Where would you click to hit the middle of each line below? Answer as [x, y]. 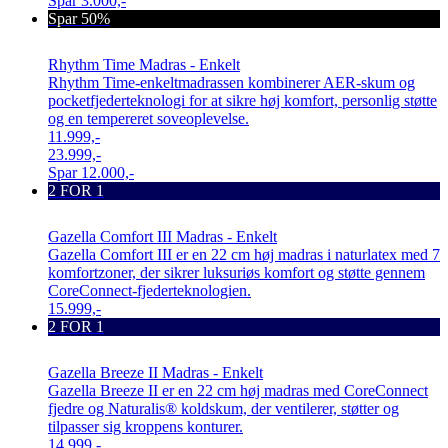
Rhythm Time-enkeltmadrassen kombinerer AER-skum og [231, 82]
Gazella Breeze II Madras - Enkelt [155, 372]
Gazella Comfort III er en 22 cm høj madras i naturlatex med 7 [244, 254]
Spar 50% [79, 18]
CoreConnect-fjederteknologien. [149, 290]
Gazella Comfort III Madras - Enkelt [162, 236]
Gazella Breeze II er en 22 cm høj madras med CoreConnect [238, 390]
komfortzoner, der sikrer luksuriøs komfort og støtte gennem [236, 272]
